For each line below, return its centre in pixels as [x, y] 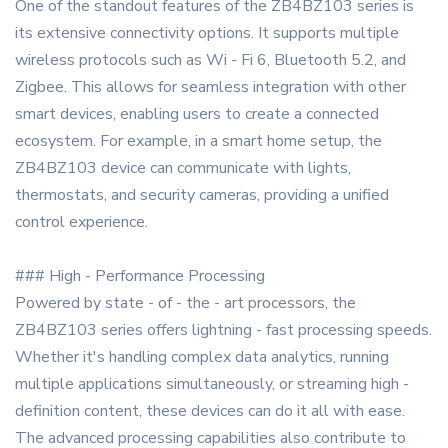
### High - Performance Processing [140, 276]
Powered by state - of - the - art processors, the [185, 303]
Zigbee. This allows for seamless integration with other [210, 87]
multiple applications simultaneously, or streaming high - [212, 384]
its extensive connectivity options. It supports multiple [207, 33]
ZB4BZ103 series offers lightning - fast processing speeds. [223, 330]
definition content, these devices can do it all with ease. [210, 411]
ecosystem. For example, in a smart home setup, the [198, 141]
